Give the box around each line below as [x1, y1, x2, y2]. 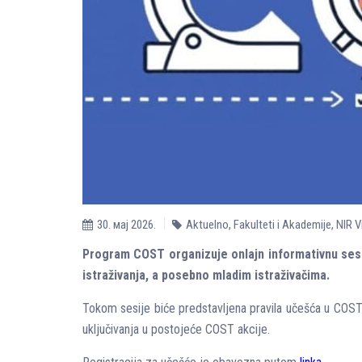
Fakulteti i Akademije [234, 217, 331, 232]
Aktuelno [186, 217, 229, 232]
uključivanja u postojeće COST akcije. [82, 322, 270, 337]
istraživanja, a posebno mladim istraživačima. [82, 267, 330, 283]
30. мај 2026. [97, 217, 156, 232]
